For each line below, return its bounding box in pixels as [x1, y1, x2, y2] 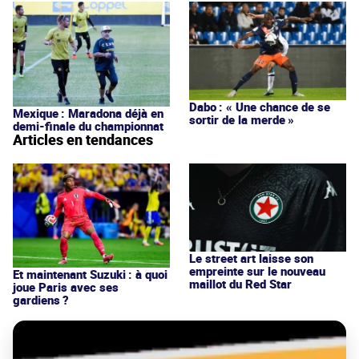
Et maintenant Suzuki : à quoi [13, 265, 167, 282]
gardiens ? [13, 291, 69, 308]
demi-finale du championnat [13, 117, 163, 134]
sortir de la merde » [189, 111, 294, 127]
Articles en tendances [13, 129, 153, 149]
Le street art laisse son [189, 249, 313, 266]
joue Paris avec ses [13, 278, 119, 295]
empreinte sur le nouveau [189, 262, 325, 279]
